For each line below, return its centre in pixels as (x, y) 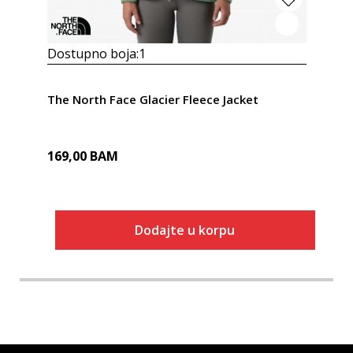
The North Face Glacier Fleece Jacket (152, 99)
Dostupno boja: (93, 53)
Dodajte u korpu (185, 230)
